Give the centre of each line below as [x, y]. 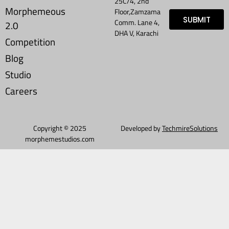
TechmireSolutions [190, 128]
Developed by [141, 128]
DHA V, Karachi [136, 33]
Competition [30, 42]
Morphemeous [35, 11]
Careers [21, 91]
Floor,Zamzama [138, 11]
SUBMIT [197, 19]
